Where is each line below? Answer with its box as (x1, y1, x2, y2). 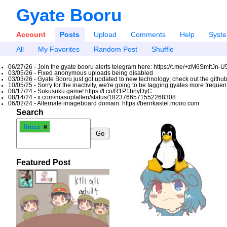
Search (16, 107, 44, 117)
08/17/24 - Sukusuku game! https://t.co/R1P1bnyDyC (8, 88, 152, 94)
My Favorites (37, 45, 80, 53)
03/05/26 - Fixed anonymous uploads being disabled (8, 69, 153, 76)
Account (16, 30, 46, 39)
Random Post (93, 45, 137, 53)
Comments (130, 30, 166, 39)
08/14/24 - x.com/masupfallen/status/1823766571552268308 (8, 94, 176, 100)
